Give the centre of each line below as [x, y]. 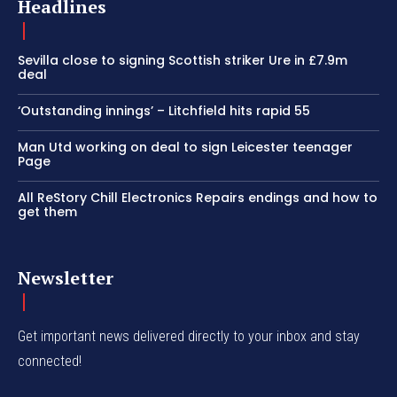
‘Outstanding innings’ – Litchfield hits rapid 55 [164, 111]
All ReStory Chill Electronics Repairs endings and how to [198, 198]
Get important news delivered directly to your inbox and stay [189, 337]
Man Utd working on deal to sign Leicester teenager [185, 148]
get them [47, 212]
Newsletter [66, 278]
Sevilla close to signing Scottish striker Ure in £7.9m [183, 61]
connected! [50, 362]
